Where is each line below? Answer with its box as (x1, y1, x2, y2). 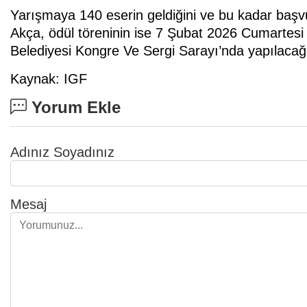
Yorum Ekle (27, 98, 121, 117)
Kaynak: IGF (10, 71, 87, 87)
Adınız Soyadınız (10, 145, 114, 160)
